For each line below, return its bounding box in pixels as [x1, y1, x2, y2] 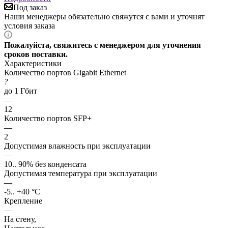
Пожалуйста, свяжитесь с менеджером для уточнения [4, 40, 201, 49]
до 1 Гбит [4, 86, 37, 95]
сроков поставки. [4, 49, 68, 59]
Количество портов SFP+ [4, 113, 92, 123]
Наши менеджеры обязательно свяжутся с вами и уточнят [4, 12, 205, 21]
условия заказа [4, 21, 55, 30]
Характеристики [4, 59, 62, 68]
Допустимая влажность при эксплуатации [4, 141, 151, 150]
